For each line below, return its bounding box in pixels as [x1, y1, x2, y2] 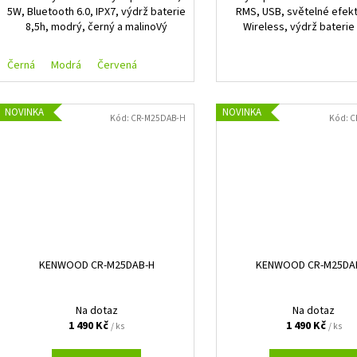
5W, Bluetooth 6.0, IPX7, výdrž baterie [7, 4, 186, 21]
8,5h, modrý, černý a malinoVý [25, 19, 168, 36]
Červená [97, 57, 138, 74]
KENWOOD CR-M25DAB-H [38, 257, 155, 274]
